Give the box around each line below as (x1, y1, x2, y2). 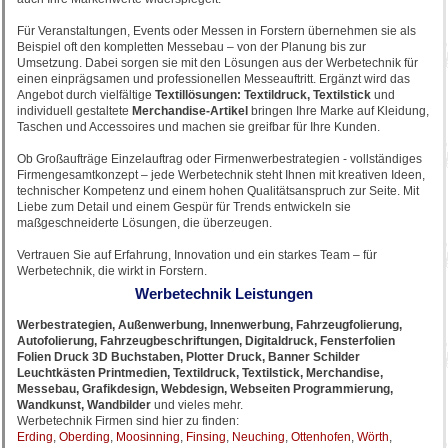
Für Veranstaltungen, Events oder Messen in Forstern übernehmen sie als (17, 24, 416, 38)
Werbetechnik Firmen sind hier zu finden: (17, 414, 242, 428)
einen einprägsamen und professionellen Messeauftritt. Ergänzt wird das (17, 72, 410, 86)
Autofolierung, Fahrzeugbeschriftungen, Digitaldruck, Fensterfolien (17, 334, 395, 348)
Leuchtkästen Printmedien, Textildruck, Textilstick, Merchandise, (17, 366, 383, 380)
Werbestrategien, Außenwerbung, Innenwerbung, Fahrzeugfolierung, (17, 318, 402, 332)
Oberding (59, 430, 110, 444)
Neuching (232, 430, 285, 444)
